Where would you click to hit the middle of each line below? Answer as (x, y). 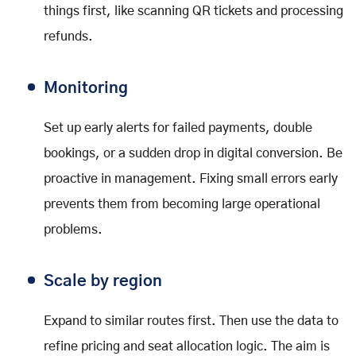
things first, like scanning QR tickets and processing (193, 11)
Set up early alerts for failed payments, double (178, 128)
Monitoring (86, 88)
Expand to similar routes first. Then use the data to (191, 321)
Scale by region (103, 281)
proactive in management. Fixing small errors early (191, 178)
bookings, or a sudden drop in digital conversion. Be (193, 153)
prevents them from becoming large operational (182, 204)
